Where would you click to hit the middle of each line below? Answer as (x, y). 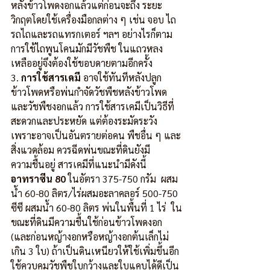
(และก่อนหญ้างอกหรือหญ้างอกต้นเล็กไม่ (90, 237)
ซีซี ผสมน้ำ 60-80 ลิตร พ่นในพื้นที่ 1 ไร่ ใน (96, 208)
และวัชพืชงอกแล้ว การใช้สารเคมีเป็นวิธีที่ (93, 107)
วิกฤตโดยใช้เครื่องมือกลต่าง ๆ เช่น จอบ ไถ (95, 20)
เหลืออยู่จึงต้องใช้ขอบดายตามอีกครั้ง (82, 63)
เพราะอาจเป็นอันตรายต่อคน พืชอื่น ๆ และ (96, 136)
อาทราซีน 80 (38, 179)
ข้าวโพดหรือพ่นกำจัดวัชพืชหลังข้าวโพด (89, 92)
